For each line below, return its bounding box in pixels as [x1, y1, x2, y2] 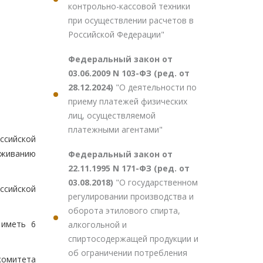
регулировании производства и [68, 191, 194, 202]
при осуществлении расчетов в [68, 15, 194, 26]
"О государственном [116, 177, 198, 188]
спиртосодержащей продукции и [68, 233, 198, 244]
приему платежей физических [68, 96, 187, 107]
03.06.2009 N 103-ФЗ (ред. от [68, 68, 190, 79]
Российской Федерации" [68, 29, 164, 40]
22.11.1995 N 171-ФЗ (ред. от [68, 163, 190, 174]
